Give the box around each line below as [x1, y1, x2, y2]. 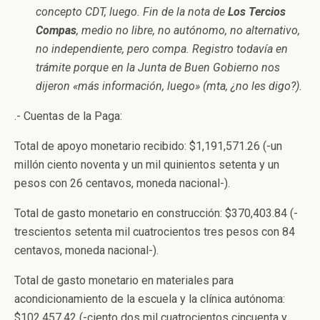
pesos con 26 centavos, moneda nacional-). [14, 176, 230, 190]
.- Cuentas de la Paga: [14, 109, 122, 123]
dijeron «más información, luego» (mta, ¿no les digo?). [36, 79, 302, 93]
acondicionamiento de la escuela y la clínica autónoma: [14, 292, 285, 306]
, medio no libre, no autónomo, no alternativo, [76, 24, 300, 37]
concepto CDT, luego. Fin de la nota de [36, 5, 228, 19]
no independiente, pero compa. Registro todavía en [36, 42, 288, 56]
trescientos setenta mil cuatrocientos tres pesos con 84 [14, 225, 295, 239]
